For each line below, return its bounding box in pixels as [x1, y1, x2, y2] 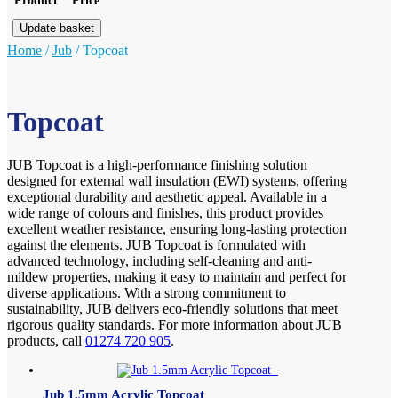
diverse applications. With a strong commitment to [7, 285, 286, 301]
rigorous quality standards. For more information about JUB [7, 317, 342, 333]
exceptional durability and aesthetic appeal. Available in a [7, 189, 327, 205]
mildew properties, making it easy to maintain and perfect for [7, 269, 346, 285]
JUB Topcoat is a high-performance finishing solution [7, 157, 307, 173]
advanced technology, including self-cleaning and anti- [7, 253, 312, 269]
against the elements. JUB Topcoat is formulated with [7, 237, 306, 253]
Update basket [20, 20, 94, 35]
